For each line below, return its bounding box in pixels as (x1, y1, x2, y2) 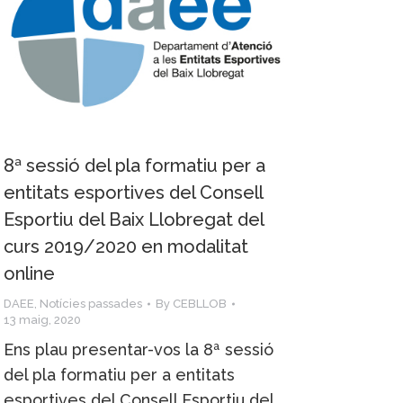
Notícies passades (40, 296, 142, 310)
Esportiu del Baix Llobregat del (4, 208, 264, 230)
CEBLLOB (173, 296, 227, 310)
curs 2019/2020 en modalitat (4, 235, 248, 257)
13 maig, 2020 (4, 312, 81, 327)
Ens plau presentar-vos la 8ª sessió (4, 339, 273, 359)
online (4, 262, 55, 284)
